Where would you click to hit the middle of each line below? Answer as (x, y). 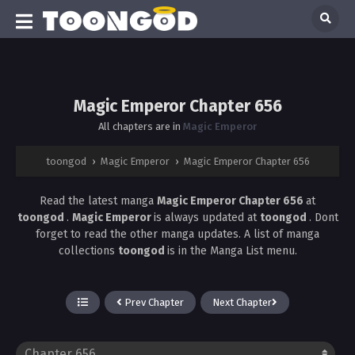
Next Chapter (242, 302)
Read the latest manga (98, 200)
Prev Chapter (153, 302)
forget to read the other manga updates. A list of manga (177, 234)
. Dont (323, 217)
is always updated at (206, 217)
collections (88, 250)
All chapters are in (141, 126)
